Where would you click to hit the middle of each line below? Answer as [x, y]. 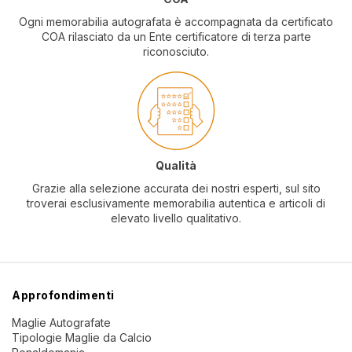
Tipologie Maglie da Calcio [82, 338]
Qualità [176, 166]
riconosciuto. [176, 52]
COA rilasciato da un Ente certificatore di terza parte [176, 37]
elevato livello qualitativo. [176, 218]
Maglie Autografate [61, 323]
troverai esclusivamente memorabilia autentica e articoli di [176, 203]
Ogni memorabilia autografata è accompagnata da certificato [176, 22]
